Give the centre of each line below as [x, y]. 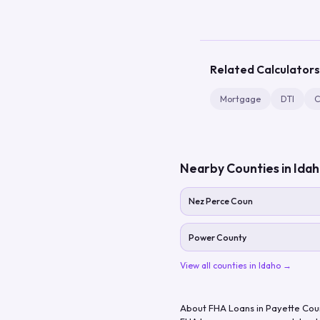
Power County [217, 237]
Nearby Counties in [237, 168]
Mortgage [240, 99]
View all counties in [219, 265]
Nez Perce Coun [220, 201]
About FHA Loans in [223, 307]
